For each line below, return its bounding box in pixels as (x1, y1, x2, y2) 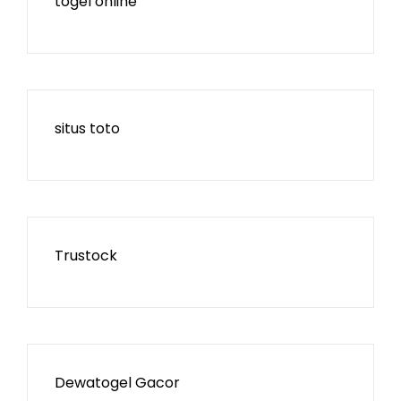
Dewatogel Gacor (55, 372, 180, 393)
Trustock (55, 245, 117, 266)
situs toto (55, 118, 120, 139)
